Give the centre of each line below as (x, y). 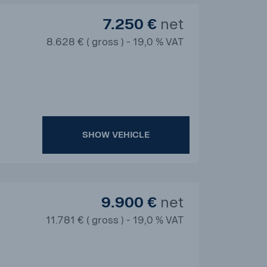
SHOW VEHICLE (116, 135)
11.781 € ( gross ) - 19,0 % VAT (115, 220)
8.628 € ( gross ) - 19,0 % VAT (115, 42)
